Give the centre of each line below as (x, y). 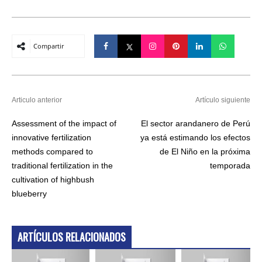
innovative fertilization (51, 137)
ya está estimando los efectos (195, 137)
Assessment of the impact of (64, 123)
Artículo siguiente (223, 100)
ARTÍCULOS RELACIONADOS (72, 237)
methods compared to (52, 151)
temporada (230, 165)
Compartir (49, 46)
